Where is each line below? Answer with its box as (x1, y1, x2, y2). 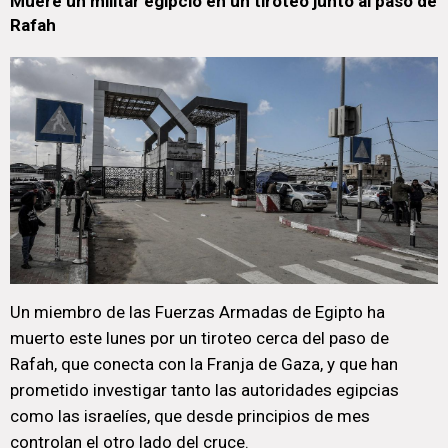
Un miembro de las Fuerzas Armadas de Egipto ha (10, 302, 385, 322)
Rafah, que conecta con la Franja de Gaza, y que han (10, 354, 398, 374)
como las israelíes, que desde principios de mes (10, 406, 370, 426)
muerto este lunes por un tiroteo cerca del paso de (10, 328, 389, 348)
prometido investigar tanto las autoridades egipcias (10, 380, 399, 400)
